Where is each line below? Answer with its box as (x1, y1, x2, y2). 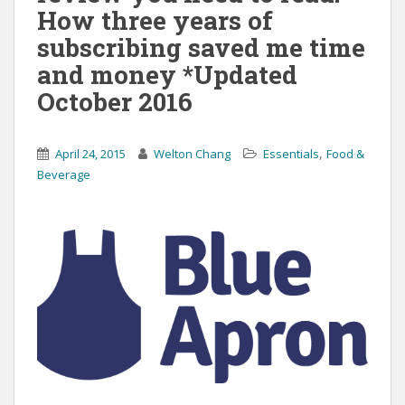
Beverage (37, 166, 90, 184)
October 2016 (37, 85, 193, 119)
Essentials (263, 146, 319, 163)
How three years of (37, 4, 273, 38)
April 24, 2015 (55, 146, 126, 163)
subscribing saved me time (37, 31, 365, 65)
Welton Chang (154, 146, 231, 163)
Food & (326, 146, 364, 163)
